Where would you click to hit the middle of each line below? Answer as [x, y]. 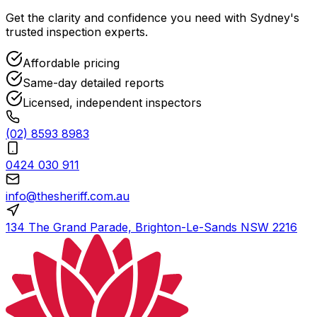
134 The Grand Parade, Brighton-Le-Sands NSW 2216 [151, 227]
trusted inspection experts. [77, 32]
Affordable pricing [71, 63]
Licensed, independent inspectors [112, 103]
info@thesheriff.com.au [68, 196]
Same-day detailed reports [93, 83]
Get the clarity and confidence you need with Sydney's [152, 18]
